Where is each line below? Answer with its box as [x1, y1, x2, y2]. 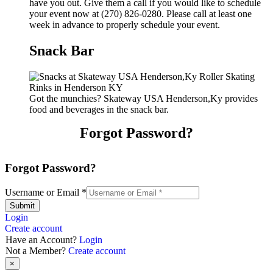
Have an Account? [5, 235, 79, 246]
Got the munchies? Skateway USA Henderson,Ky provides [29, 93, 258, 104]
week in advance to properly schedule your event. [29, 19, 220, 30]
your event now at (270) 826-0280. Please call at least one [29, 8, 252, 19]
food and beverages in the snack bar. [29, 104, 169, 115]
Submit [10, 201, 35, 211]
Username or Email [5, 187, 82, 198]
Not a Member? [5, 246, 68, 257]
